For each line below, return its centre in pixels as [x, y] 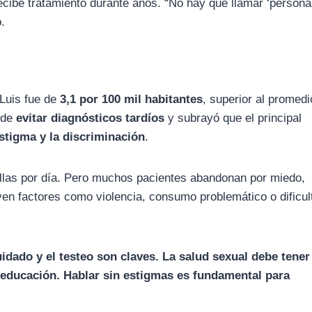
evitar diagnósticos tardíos [91, 118]
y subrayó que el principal [233, 118]
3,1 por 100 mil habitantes [132, 99]
